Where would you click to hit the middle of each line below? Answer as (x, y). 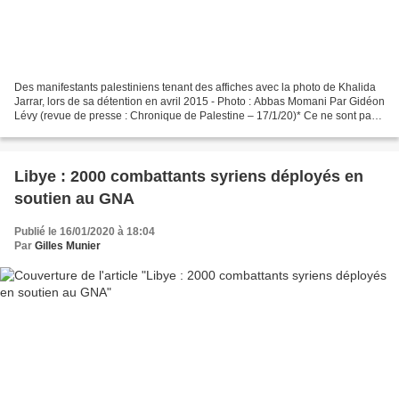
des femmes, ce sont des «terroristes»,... (111, 130)
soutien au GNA (74, 198)
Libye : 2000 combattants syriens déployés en (189, 176)
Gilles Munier (68, 245)
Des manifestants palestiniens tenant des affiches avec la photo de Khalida (195, 87)
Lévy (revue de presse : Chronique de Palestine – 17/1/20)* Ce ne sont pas (195, 115)
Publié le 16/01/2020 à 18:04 (85, 231)
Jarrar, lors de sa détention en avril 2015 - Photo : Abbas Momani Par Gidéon (199, 101)
